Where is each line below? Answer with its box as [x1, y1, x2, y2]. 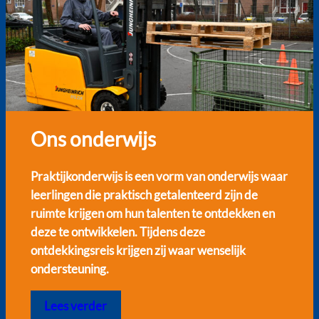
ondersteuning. [30, 261, 109, 277]
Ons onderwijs [30, 127, 156, 152]
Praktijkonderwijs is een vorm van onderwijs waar [30, 169, 288, 184]
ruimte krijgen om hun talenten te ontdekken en [30, 206, 275, 221]
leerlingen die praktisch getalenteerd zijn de [30, 187, 258, 203]
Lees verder [44, 298, 108, 313]
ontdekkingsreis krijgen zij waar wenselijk [30, 243, 246, 258]
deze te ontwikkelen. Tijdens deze [30, 224, 205, 240]
